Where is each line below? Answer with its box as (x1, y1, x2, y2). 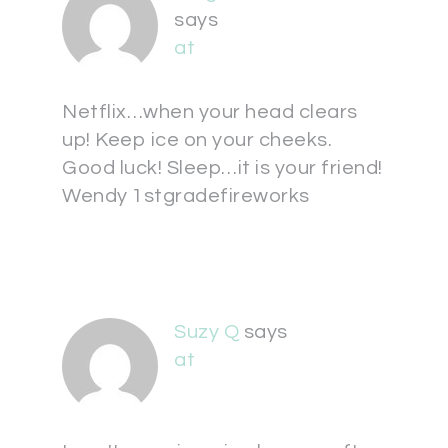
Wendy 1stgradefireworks (62, 186, 310, 206)
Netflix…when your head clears (62, 102, 358, 122)
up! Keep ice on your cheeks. (62, 130, 332, 150)
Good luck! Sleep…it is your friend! (62, 158, 383, 178)
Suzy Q (174, 322, 239, 342)
